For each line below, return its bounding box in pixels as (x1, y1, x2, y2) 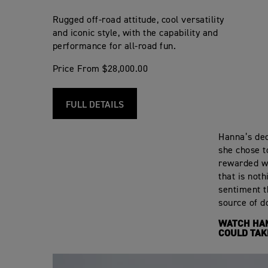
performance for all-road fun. (52, 41, 176, 51)
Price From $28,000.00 (52, 64, 148, 74)
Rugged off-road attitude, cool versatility (52, 15, 224, 25)
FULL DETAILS (65, 100, 124, 110)
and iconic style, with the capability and (52, 28, 218, 38)
